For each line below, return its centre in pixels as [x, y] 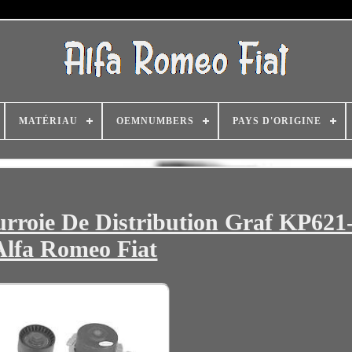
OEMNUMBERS [155, 121]
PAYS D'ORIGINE [277, 121]
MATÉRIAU [48, 121]
